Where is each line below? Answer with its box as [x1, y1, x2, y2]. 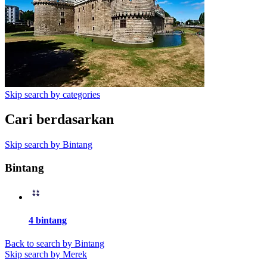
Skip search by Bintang [5, 139, 92, 150]
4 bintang [29, 215, 67, 226]
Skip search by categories [5, 89, 100, 100]
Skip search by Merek [5, 249, 87, 260]
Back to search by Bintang [5, 238, 104, 249]
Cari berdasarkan [5, 111, 114, 128]
